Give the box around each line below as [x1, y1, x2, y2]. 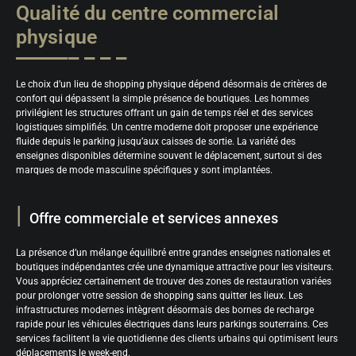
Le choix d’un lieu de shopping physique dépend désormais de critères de [16, 79, 327, 91]
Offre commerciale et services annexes [29, 210, 278, 227]
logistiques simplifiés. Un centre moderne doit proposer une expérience [16, 122, 318, 133]
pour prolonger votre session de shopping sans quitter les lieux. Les [16, 290, 303, 302]
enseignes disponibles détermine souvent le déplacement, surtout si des [16, 150, 322, 162]
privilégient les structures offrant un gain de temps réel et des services [16, 107, 313, 119]
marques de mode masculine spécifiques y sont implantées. [16, 164, 273, 176]
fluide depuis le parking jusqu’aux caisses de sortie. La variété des [16, 136, 296, 148]
